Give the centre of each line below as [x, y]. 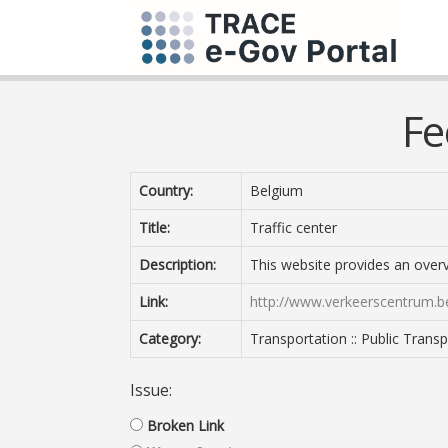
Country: [166, 190]
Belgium [276, 190]
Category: [170, 338]
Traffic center [293, 227]
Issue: [151, 390]
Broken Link [185, 425]
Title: [154, 227]
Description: [177, 264]
